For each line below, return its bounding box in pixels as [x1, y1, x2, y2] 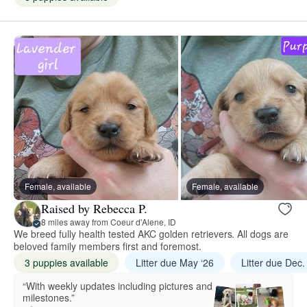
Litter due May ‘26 [135, 256, 214, 270]
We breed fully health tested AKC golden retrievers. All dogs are [14, 227, 289, 241]
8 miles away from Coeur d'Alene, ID [41, 215, 176, 228]
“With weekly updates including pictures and [23, 279, 212, 293]
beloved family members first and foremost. [14, 239, 201, 254]
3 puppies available [25, 256, 108, 270]
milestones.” [23, 291, 75, 305]
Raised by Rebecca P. [41, 199, 147, 217]
